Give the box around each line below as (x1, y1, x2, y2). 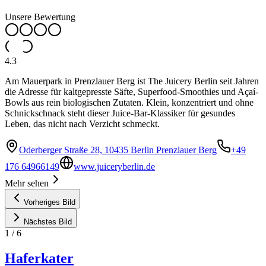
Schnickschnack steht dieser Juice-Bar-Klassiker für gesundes (5, 108, 235, 119)
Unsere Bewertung (5, 12, 75, 23)
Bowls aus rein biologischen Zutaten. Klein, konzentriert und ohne (5, 97, 254, 108)
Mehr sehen (5, 178, 49, 189)
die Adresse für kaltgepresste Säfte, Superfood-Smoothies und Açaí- (5, 87, 258, 97)
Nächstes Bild (24, 217, 72, 227)
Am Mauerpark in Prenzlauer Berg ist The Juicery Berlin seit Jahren (5, 76, 259, 87)
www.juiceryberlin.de (74, 161, 155, 172)
